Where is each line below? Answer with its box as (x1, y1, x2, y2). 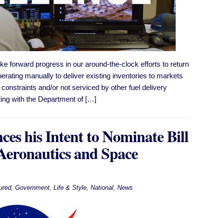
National (90, 184, 113, 192)
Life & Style (53, 184, 87, 192)
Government (15, 184, 50, 192)
